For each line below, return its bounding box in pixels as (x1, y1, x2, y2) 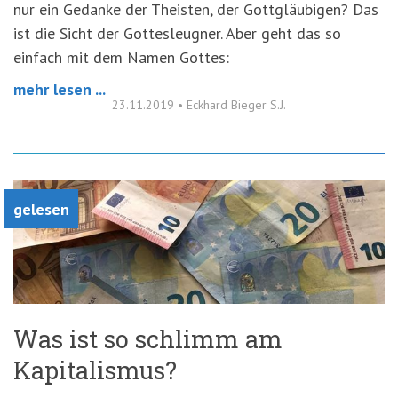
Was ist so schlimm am (13, 323, 283, 355)
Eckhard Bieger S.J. (187, 96, 286, 113)
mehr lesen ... (13, 78, 106, 99)
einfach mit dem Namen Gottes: (13, 46, 229, 68)
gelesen (13, 198, 69, 219)
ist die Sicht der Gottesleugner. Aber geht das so (13, 22, 341, 44)
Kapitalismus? (13, 354, 177, 386)
